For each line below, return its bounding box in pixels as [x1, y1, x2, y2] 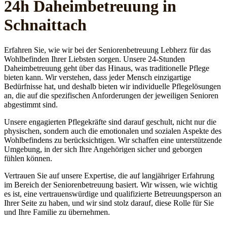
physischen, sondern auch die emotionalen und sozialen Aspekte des [4, 126, 221, 135]
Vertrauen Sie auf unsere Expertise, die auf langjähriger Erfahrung [4, 171, 214, 180]
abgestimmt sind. [4, 100, 58, 109]
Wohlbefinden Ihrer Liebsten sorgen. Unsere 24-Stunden [4, 54, 185, 63]
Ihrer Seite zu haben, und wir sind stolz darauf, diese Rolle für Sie [4, 198, 214, 207]
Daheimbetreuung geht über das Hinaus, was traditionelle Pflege [4, 63, 209, 72]
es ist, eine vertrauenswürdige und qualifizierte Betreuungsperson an [4, 189, 221, 198]
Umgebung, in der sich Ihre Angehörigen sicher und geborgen [4, 144, 202, 154]
